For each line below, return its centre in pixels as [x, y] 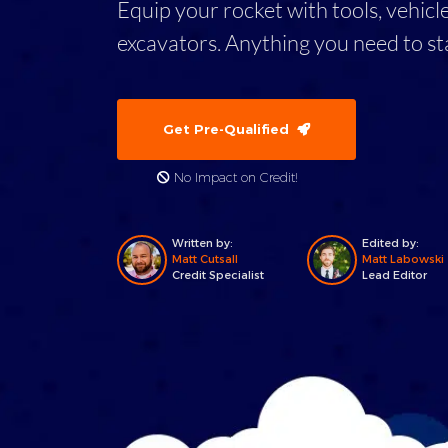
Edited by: [390, 243]
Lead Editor [394, 275]
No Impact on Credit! [234, 177]
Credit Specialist [218, 275]
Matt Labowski [403, 259]
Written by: [202, 243]
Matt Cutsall [205, 259]
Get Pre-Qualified [230, 129]
